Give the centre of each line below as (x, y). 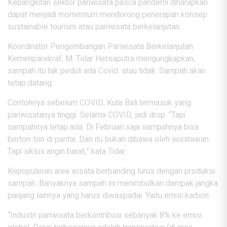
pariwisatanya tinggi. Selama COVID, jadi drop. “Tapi (97, 115)
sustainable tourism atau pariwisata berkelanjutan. (94, 27)
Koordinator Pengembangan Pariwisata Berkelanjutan (100, 47)
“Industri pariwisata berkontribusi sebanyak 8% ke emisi (105, 216)
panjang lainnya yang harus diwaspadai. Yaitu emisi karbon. (109, 196)
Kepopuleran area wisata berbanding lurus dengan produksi (111, 172)
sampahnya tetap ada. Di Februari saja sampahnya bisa (103, 127)
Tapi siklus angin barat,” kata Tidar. (67, 152)
